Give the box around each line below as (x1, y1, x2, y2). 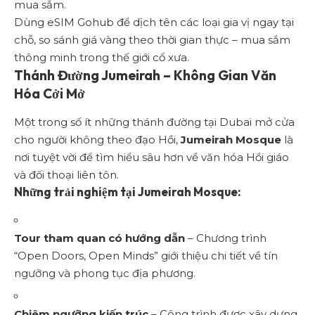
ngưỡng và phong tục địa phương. (14, 266, 195, 280)
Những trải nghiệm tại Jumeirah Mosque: (14, 184, 241, 200)
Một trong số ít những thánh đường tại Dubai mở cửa (14, 115, 295, 129)
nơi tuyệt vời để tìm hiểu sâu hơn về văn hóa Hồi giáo (14, 150, 289, 165)
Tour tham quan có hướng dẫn (14, 231, 185, 245)
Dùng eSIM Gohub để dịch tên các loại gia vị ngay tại (14, 15, 294, 30)
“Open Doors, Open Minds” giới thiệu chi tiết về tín (14, 248, 278, 262)
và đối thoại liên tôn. (14, 168, 119, 182)
